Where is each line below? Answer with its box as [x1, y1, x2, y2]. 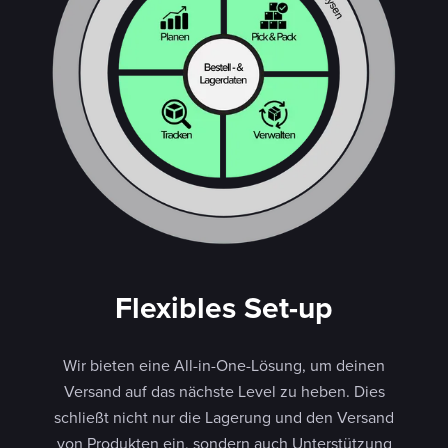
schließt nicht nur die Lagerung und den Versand [54, 405, 394, 428]
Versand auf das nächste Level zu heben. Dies [63, 379, 385, 402]
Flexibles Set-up [115, 285, 333, 329]
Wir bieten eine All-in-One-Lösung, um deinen [63, 353, 385, 376]
